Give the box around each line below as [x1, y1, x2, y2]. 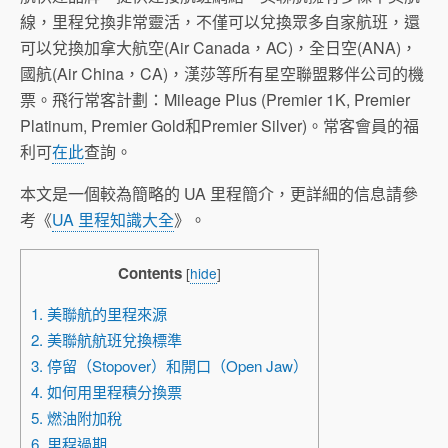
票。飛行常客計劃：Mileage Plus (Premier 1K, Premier [20, 88, 410, 111]
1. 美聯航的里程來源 [31, 303, 167, 325]
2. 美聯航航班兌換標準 [31, 329, 182, 351]
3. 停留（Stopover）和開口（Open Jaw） [31, 355, 308, 377]
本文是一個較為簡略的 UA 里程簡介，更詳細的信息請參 [20, 182, 418, 205]
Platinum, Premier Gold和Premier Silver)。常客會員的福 [20, 114, 419, 137]
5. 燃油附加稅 [31, 407, 122, 429]
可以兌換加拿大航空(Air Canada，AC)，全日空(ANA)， [20, 36, 417, 59]
